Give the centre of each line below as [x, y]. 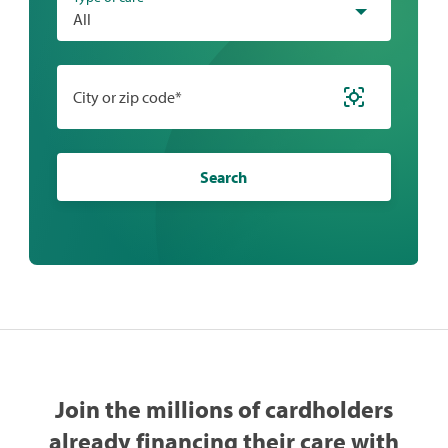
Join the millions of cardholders [223, 409]
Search [224, 177]
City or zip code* [128, 97]
